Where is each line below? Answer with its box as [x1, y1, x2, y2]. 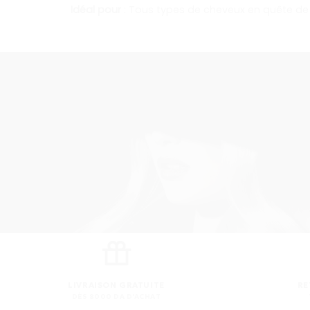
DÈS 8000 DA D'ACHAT [71, 292, 161, 302]
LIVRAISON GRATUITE [68, 280, 165, 290]
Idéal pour [71, 2, 121, 17]
